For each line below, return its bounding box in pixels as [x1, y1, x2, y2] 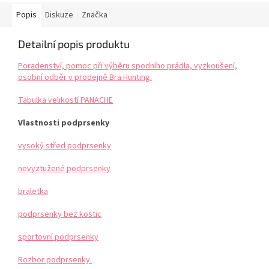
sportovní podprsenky [18, 231, 98, 244]
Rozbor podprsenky [18, 254, 92, 267]
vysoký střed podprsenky [18, 140, 111, 153]
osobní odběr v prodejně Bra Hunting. [18, 71, 152, 84]
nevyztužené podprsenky [18, 163, 110, 175]
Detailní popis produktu [18, 37, 130, 51]
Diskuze [45, 9, 73, 22]
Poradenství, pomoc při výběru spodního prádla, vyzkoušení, [18, 60, 237, 73]
